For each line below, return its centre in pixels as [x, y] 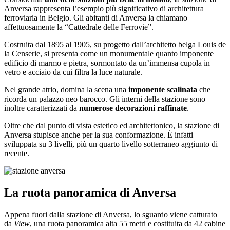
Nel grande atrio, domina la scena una [65, 90]
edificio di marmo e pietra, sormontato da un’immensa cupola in [107, 63]
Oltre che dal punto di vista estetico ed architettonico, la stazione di [112, 126]
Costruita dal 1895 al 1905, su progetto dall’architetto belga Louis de [115, 45]
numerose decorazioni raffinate [133, 108]
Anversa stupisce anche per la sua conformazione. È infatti [99, 135]
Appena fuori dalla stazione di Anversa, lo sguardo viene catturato [111, 214]
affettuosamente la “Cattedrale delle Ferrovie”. [79, 27]
